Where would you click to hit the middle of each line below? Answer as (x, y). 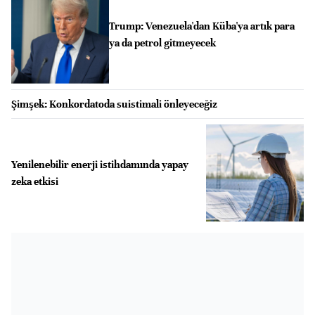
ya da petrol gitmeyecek (162, 43)
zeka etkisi (35, 181)
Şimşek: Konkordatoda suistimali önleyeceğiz (114, 104)
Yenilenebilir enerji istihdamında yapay (100, 164)
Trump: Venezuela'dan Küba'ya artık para (201, 26)
